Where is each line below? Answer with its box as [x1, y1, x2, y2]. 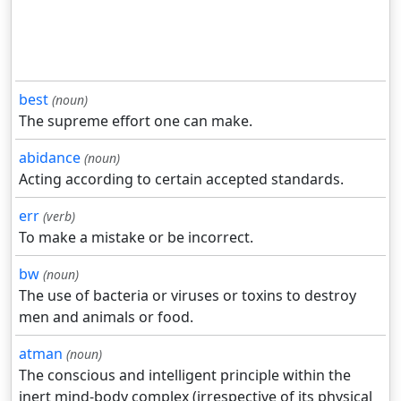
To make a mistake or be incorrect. [19, 227, 253, 248]
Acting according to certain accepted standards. [19, 169, 344, 190]
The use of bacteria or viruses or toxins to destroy [19, 286, 356, 306]
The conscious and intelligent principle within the [19, 365, 351, 386]
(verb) [43, 208, 75, 226]
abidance [19, 148, 81, 168]
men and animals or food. [19, 307, 193, 328]
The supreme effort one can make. [19, 111, 252, 132]
